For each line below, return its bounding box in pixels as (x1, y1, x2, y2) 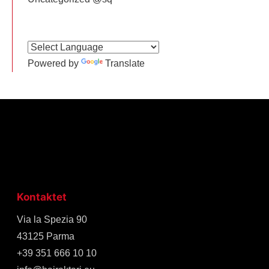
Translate (105, 58, 145, 69)
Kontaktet (17, 191, 67, 204)
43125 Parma (17, 231, 74, 241)
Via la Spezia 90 (17, 214, 87, 225)
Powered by (28, 58, 81, 69)
